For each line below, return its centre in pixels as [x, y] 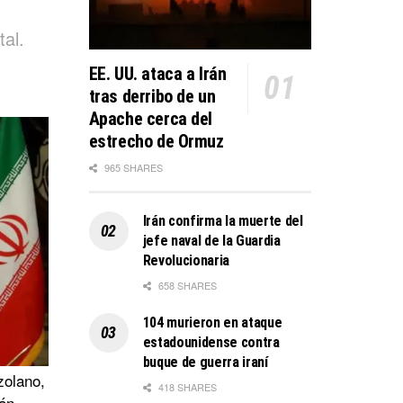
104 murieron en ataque [212, 322]
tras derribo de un [152, 96]
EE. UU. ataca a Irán [157, 73]
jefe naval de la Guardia [211, 240]
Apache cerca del [151, 118]
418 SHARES [186, 386]
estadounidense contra [211, 342]
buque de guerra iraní [205, 362]
